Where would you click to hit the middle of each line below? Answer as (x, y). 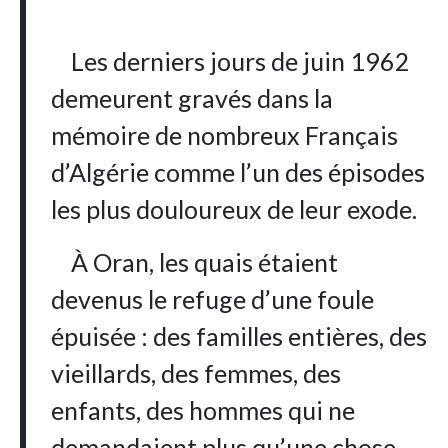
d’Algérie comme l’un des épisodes (238, 172)
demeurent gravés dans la (192, 98)
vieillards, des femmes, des (196, 373)
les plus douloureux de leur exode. (234, 209)
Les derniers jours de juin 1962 (231, 61)
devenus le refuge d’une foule (213, 299)
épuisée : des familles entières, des (239, 336)
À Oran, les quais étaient (195, 262)
